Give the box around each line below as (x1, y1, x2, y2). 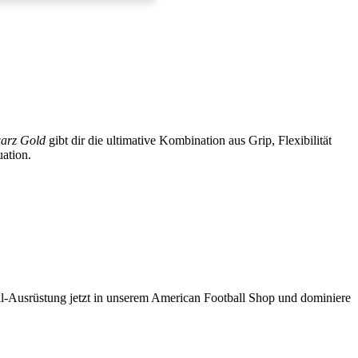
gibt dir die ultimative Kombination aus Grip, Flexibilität (49, 133, 332, 148)
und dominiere (275, 291, 351, 305)
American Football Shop (151, 291, 275, 305)
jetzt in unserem (66, 291, 151, 305)
